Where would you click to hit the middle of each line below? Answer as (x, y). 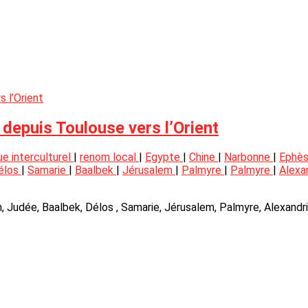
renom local (109, 157)
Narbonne (249, 157)
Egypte (164, 157)
